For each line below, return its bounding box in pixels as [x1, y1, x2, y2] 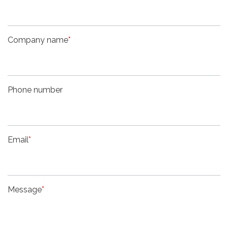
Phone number [8, 84, 63, 95]
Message [8, 184, 42, 194]
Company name [8, 35, 68, 45]
